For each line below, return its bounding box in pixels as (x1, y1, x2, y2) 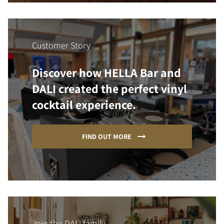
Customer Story (32, 39, 90, 51)
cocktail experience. (32, 96, 136, 112)
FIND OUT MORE (82, 131, 132, 141)
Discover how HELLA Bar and (32, 64, 181, 80)
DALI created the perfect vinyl (32, 80, 187, 96)
